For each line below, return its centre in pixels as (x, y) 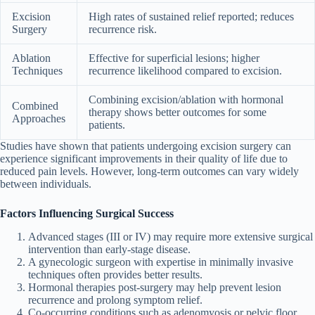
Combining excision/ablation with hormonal (186, 99)
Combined (35, 106)
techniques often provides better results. (115, 274)
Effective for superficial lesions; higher (174, 58)
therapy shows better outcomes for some (178, 112)
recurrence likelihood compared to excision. (185, 71)
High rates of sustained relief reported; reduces (191, 17)
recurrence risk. (123, 29)
